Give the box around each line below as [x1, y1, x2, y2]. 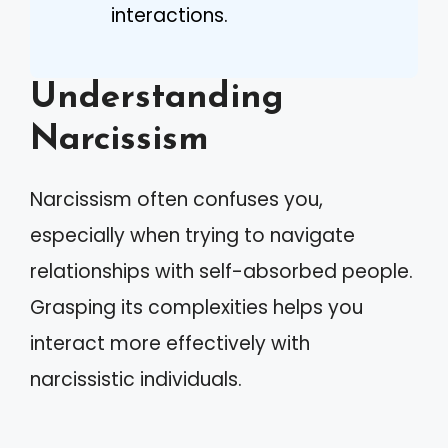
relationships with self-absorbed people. [30, 258, 413, 285]
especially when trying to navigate [30, 222, 355, 249]
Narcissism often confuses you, [30, 186, 323, 213]
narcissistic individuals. [30, 366, 242, 393]
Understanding [30, 81, 284, 116]
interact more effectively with [30, 330, 310, 357]
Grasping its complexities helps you [30, 294, 363, 321]
